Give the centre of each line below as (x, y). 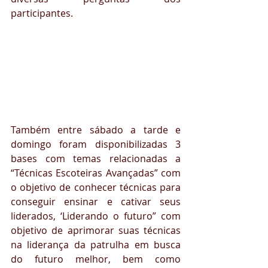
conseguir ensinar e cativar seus (96, 202)
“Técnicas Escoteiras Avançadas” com (96, 173)
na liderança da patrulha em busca (96, 245)
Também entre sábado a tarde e (96, 130)
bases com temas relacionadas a (96, 159)
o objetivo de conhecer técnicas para (96, 188)
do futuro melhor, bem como (96, 259)
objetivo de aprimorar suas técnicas (96, 231)
